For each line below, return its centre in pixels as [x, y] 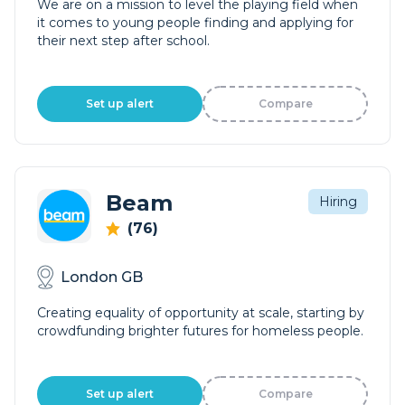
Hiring [338, 202]
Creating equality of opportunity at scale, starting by [201, 313]
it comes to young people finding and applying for [195, 23]
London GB [102, 277]
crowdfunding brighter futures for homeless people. [200, 331]
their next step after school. [123, 41]
